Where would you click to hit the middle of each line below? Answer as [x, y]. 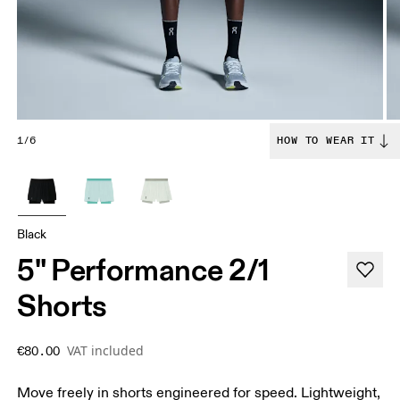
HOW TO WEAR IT [326, 141]
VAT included [106, 351]
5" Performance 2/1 [144, 270]
